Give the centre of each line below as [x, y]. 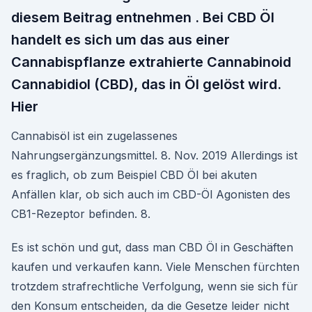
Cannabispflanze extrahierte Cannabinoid [151, 62]
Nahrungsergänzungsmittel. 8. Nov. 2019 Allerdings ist [154, 155]
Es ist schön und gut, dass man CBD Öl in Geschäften [152, 247]
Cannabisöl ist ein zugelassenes [94, 136]
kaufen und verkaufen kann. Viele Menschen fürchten [155, 267]
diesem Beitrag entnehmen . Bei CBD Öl [143, 17]
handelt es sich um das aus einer [120, 40]
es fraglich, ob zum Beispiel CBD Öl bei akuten [134, 175]
